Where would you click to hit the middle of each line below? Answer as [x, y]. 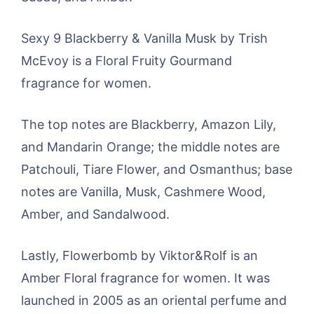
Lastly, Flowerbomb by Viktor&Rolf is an [139, 255]
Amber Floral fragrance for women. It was [145, 278]
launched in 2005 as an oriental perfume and [154, 300]
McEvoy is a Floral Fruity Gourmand [127, 60]
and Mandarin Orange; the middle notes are [150, 146]
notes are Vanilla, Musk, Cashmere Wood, [143, 191]
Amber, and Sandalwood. [95, 214]
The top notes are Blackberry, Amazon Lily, [149, 124]
